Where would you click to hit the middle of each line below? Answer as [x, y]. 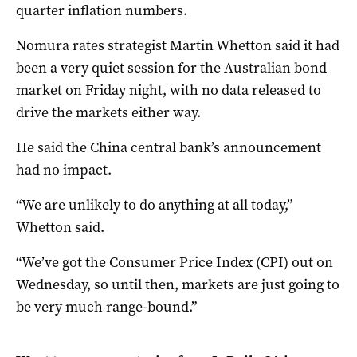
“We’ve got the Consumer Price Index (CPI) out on [175, 262]
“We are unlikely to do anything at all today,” [154, 204]
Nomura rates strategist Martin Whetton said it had [178, 45]
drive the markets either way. [108, 112]
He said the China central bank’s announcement [169, 147]
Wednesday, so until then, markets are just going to [178, 284]
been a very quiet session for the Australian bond [171, 67]
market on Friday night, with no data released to [169, 90]
